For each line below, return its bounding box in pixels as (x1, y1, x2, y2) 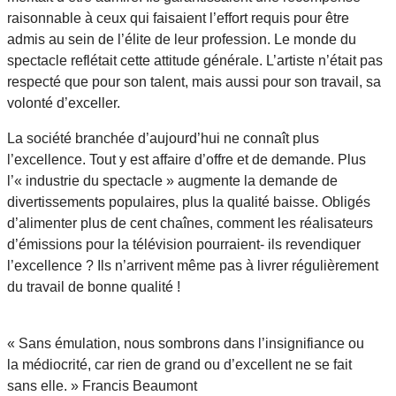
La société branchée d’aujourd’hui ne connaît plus (7, 131, 319, 147)
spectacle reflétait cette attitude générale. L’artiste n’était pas (7, 53, 383, 69)
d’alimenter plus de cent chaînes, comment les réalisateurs (7, 216, 373, 232)
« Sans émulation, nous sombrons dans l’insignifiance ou (7, 336, 364, 352)
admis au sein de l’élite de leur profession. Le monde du (7, 32, 356, 48)
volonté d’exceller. (7, 95, 120, 111)
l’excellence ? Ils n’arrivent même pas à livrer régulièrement (7, 258, 378, 274)
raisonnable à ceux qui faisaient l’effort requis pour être (7, 11, 349, 27)
